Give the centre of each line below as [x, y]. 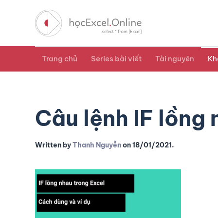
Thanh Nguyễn [97, 145]
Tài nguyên [175, 59]
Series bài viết [116, 59]
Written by [54, 145]
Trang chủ [60, 59]
